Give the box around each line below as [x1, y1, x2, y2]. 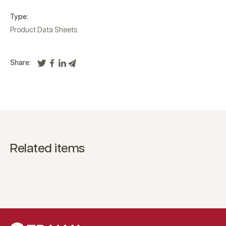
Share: [10, 59, 31, 67]
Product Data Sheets [10, 26, 77, 34]
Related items [10, 142, 85, 155]
